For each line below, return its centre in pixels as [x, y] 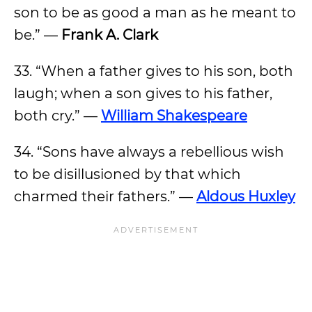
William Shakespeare [174, 116]
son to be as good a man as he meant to [155, 13]
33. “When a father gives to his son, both [154, 71]
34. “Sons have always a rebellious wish [149, 152]
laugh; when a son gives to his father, [143, 93]
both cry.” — [57, 116]
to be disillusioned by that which [127, 174]
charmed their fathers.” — [105, 196]
